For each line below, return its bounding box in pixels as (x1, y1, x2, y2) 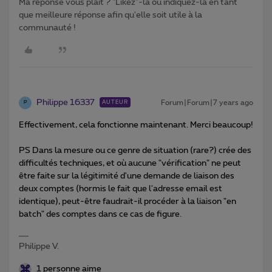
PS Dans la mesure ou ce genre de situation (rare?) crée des (19, 146, 251, 155)
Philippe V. (19, 242, 59, 251)
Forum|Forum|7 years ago (161, 98, 253, 106)
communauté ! (19, 23, 76, 32)
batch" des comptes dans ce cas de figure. (19, 209, 182, 219)
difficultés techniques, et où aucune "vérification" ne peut (19, 158, 241, 168)
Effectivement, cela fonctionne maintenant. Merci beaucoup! (19, 120, 253, 129)
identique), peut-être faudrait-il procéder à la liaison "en (19, 197, 236, 206)
